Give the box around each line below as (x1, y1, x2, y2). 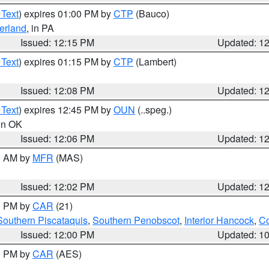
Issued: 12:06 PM (20, 131, 95, 145)
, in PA (26, 21, 54, 35)
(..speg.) (135, 103, 172, 116)
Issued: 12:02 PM (20, 180, 95, 193)
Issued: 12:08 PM (20, 83, 95, 97)
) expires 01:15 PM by (19, 55, 113, 68)
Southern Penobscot (92, 213, 180, 227)
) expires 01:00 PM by (19, 7, 113, 20)
